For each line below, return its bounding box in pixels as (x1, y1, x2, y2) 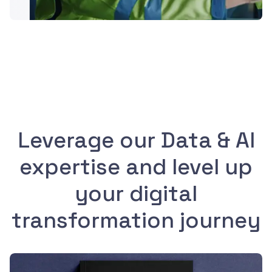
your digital (75, 179, 197, 208)
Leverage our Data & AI (17, 126, 255, 154)
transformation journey (12, 206, 260, 234)
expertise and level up (19, 152, 253, 181)
